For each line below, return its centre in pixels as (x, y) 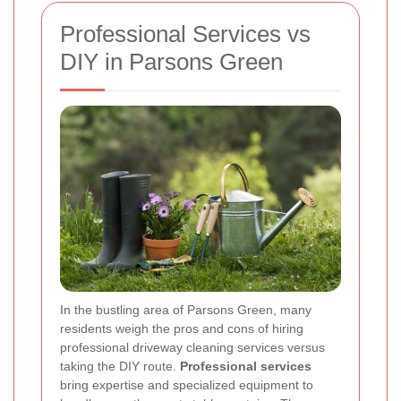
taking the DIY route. (120, 367)
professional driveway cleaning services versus (192, 348)
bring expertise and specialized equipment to (187, 385)
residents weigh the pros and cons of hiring (182, 329)
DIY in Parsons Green (171, 61)
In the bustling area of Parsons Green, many (186, 310)
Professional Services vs (185, 34)
